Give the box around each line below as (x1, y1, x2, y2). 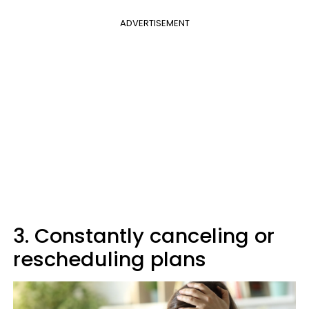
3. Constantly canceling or (13, 222, 275, 250)
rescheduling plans (13, 246, 206, 274)
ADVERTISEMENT (119, 17, 190, 30)
